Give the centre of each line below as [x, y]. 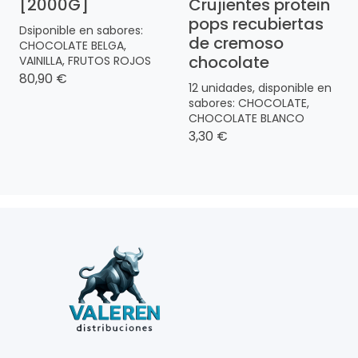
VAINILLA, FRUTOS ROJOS [85, 60]
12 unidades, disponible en [260, 88]
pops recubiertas [256, 24]
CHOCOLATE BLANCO [247, 118]
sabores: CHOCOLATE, [249, 103]
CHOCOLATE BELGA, [73, 45]
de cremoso [236, 43]
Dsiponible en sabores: [81, 30]
